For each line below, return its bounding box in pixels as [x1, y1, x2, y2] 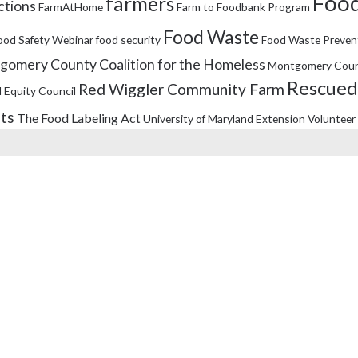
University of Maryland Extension [143, 112, 305, 125]
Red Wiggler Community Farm [78, 80, 284, 98]
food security [96, 33, 161, 46]
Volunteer [308, 112, 356, 125]
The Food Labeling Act [17, 110, 141, 125]
